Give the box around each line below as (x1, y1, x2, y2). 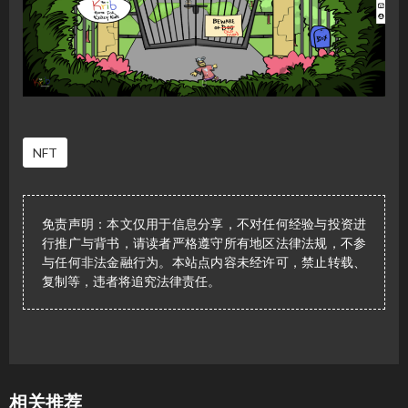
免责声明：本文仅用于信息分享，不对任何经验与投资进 (42, 216, 366, 232)
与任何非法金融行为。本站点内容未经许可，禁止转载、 (42, 254, 366, 270)
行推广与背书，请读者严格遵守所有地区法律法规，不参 (42, 235, 366, 251)
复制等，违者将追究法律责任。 (42, 273, 220, 290)
